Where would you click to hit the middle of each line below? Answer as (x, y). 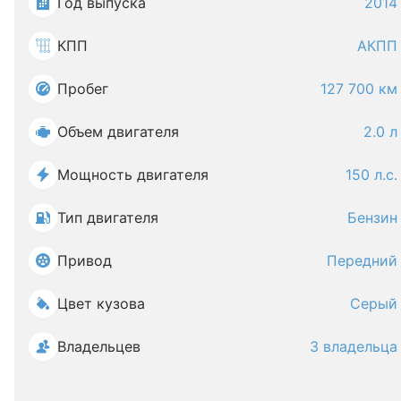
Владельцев (99, 346)
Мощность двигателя (133, 175)
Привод (85, 260)
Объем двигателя (118, 132)
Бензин (372, 218)
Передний (362, 260)
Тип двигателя (108, 218)
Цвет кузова (101, 303)
